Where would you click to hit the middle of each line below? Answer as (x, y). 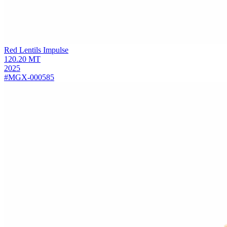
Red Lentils (23, 50)
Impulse (56, 50)
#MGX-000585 (29, 77)
